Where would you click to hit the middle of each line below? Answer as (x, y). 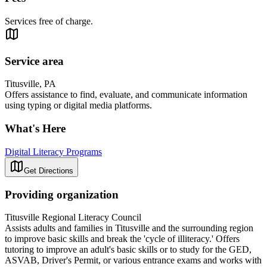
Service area (34, 61)
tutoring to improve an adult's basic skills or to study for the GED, (128, 250)
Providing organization (62, 194)
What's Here (35, 129)
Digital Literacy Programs (53, 151)
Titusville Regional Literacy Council (73, 218)
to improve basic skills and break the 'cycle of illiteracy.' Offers (122, 239)
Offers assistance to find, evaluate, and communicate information (126, 95)
